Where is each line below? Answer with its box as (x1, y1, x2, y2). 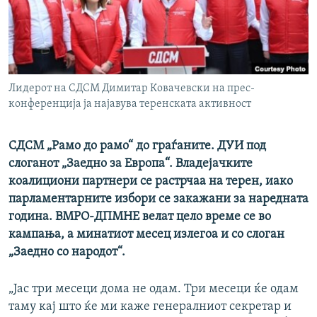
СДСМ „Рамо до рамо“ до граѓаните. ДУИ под (8, 139, 266, 154)
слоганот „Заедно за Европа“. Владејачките (8, 157, 253, 171)
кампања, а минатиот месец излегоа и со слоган (8, 228, 284, 242)
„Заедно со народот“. (8, 246, 125, 260)
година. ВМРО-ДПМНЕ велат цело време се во (8, 210, 271, 224)
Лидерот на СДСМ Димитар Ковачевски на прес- (8, 83, 255, 95)
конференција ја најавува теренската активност (8, 98, 251, 110)
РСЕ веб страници (24, 8, 122, 23)
